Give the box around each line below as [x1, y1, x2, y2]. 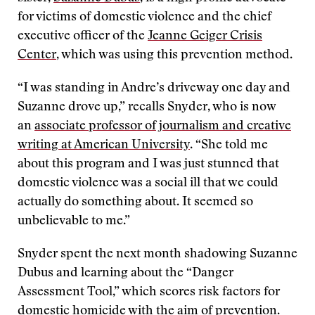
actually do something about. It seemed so [18, 196, 253, 209]
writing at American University [18, 139, 190, 152]
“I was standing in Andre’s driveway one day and [18, 82, 290, 95]
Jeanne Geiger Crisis [148, 30, 262, 43]
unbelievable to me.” [18, 215, 130, 228]
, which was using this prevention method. [56, 49, 292, 62]
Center [18, 49, 56, 62]
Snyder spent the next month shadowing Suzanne [18, 248, 297, 261]
